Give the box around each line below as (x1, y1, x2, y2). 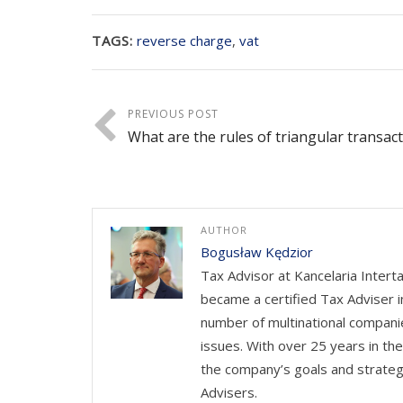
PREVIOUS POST (128, 105, 219, 121)
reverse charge (137, 31, 232, 49)
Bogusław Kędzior (201, 242, 313, 261)
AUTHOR (201, 222, 247, 237)
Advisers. (201, 382, 257, 401)
